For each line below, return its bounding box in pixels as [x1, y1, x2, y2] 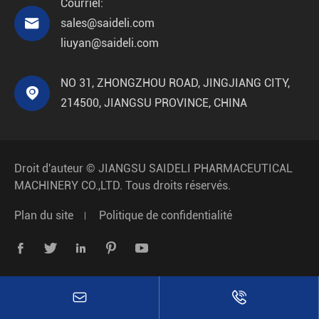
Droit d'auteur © [14, 162, 98, 175]
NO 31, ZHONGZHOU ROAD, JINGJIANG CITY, [61, 76, 290, 90]
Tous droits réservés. [122, 179, 231, 192]
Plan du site [14, 209, 73, 222]
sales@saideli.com [61, 16, 155, 30]
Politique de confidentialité [99, 209, 232, 222]
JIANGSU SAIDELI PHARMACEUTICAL [98, 162, 293, 175]
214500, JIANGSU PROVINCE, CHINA [61, 96, 247, 110]
